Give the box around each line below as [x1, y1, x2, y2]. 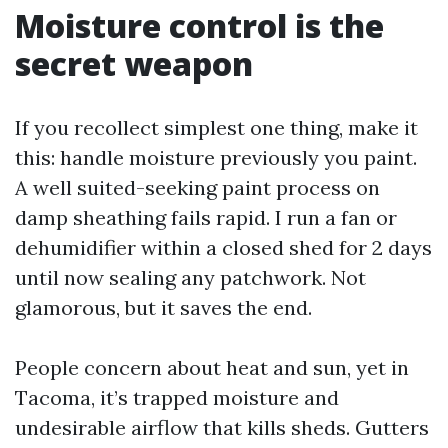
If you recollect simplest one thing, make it [15, 115, 418, 140]
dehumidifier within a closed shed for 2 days [15, 235, 432, 260]
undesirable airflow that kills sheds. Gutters [15, 415, 429, 440]
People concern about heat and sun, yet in [15, 355, 409, 380]
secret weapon [15, 42, 253, 85]
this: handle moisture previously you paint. [15, 145, 417, 170]
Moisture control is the [15, 4, 384, 47]
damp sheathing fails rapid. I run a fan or [15, 205, 397, 230]
